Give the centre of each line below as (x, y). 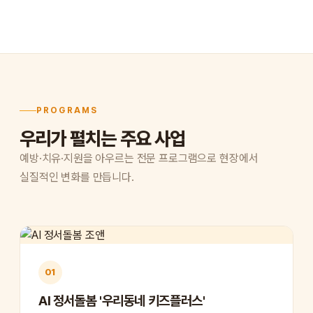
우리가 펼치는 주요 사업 (103, 138)
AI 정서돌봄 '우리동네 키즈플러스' (122, 300)
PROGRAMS (67, 110)
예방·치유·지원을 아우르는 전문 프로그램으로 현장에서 (139, 158)
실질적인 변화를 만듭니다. (77, 177)
